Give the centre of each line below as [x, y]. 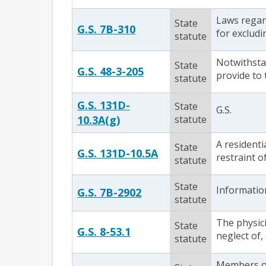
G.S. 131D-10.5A [118, 153]
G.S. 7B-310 [106, 29]
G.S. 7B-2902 [109, 192]
